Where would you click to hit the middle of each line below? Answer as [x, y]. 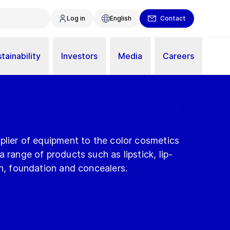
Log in [76, 18]
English [121, 18]
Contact [173, 18]
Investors [79, 56]
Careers [178, 56]
